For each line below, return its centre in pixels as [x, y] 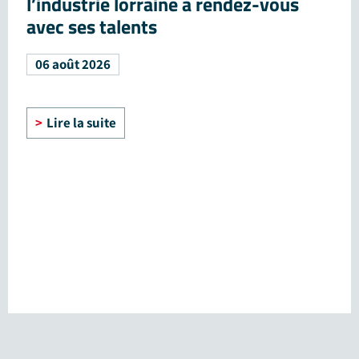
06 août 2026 [73, 64]
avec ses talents [92, 26]
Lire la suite [81, 122]
